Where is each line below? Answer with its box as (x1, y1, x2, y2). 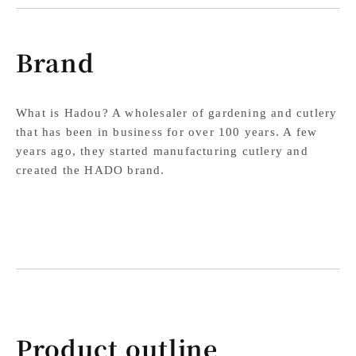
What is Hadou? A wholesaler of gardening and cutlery (16, 106, 338, 119)
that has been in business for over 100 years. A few (16, 125, 318, 138)
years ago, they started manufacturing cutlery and (16, 144, 308, 157)
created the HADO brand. (16, 163, 165, 176)
